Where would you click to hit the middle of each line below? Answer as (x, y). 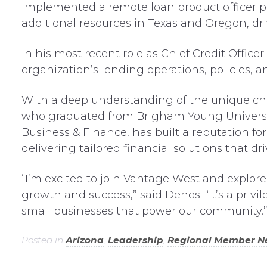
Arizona (84, 240)
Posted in (43, 240)
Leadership (135, 240)
